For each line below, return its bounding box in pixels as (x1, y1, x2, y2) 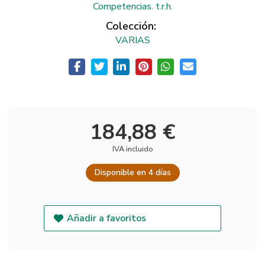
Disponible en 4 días (94, 167, 171, 179)
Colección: (106, 18, 156, 33)
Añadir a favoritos (67, 212, 147, 225)
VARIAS (115, 33, 150, 47)
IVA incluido (112, 144, 153, 155)
